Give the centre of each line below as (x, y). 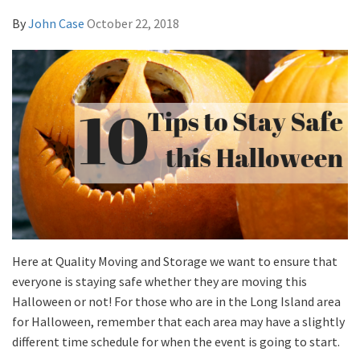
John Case (56, 24)
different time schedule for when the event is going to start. (176, 341)
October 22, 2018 (133, 24)
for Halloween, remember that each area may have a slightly (178, 321)
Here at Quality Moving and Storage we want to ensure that (175, 261)
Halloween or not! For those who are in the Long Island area (176, 301)
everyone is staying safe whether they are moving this (160, 281)
